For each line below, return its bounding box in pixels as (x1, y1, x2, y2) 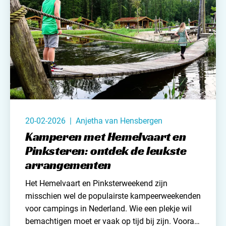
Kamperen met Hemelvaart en (25, 129, 186, 145)
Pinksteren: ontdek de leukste (25, 143, 187, 159)
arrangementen (25, 157, 111, 173)
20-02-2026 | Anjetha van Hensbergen (25, 116, 162, 126)
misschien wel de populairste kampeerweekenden (25, 191, 201, 201)
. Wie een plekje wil (125, 204, 192, 214)
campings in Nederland (43, 204, 125, 214)
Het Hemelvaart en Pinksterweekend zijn (25, 179, 167, 189)
